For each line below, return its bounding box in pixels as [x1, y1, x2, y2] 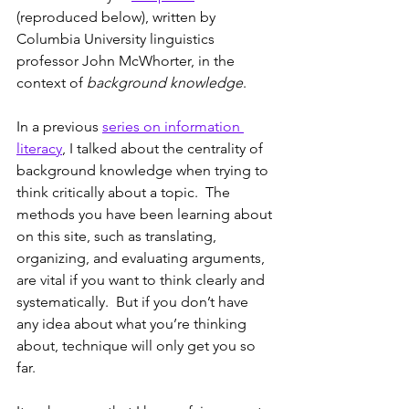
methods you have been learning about [16, 205, 276, 224]
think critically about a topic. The [16, 184, 234, 202]
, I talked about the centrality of [62, 140, 267, 158]
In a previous [16, 118, 102, 136]
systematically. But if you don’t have [16, 293, 252, 311]
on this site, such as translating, [16, 227, 220, 246]
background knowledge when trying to [16, 162, 272, 180]
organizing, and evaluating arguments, [16, 249, 268, 267]
